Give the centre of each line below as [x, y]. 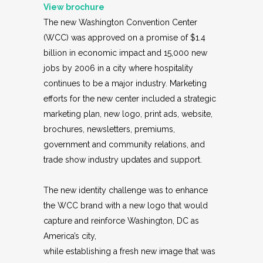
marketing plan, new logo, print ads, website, [128, 114]
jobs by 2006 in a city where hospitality [118, 68]
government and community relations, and [124, 144]
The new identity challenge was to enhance [126, 190]
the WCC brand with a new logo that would [126, 205]
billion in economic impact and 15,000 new [125, 53]
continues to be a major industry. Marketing [125, 83]
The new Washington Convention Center [120, 22]
